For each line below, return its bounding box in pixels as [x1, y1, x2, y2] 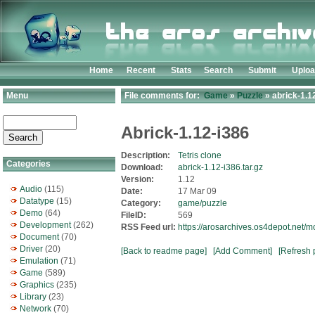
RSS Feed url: [121, 222, 178, 232]
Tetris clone [178, 150, 221, 160]
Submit [248, 65, 276, 75]
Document [20, 232, 59, 242]
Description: [121, 150, 172, 160]
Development [20, 220, 71, 230]
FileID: [121, 210, 148, 220]
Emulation [20, 256, 58, 266]
